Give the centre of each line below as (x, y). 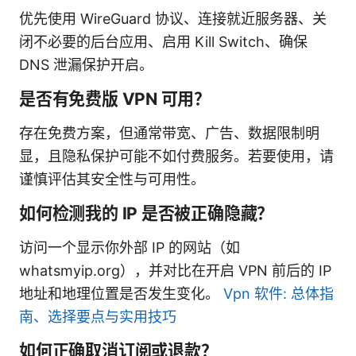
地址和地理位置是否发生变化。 (121, 293)
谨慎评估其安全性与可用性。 (112, 179)
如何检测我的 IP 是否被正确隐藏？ (147, 213)
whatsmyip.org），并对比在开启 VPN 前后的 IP (175, 270)
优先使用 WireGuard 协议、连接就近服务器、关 (173, 18)
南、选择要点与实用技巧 (98, 316)
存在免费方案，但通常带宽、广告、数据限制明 (169, 133)
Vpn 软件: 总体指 (279, 293)
